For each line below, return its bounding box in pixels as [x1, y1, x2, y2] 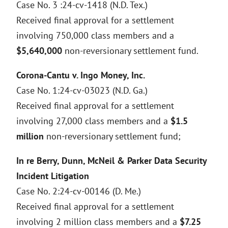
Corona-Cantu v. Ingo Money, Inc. [16, 69, 145, 81]
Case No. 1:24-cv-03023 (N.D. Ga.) [16, 84, 148, 96]
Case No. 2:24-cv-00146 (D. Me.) [16, 185, 141, 197]
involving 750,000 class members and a [16, 30, 174, 41]
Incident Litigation [16, 170, 89, 182]
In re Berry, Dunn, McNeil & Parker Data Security [16, 155, 207, 166]
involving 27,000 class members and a [16, 115, 170, 127]
